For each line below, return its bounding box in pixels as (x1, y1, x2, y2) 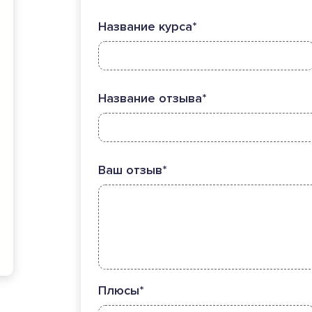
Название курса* (97, 19, 197, 34)
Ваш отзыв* (97, 162, 167, 178)
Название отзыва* (97, 91, 207, 106)
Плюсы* (97, 283, 144, 298)
